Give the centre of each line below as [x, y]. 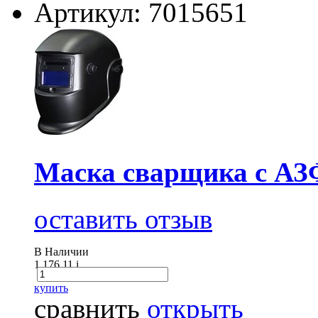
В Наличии [61, 252]
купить [51, 288]
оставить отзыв [123, 219]
